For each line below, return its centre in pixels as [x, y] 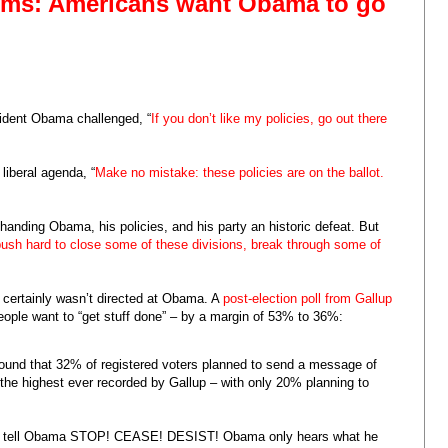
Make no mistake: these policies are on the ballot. [239, 172]
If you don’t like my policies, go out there [269, 118]
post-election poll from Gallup [307, 298]
